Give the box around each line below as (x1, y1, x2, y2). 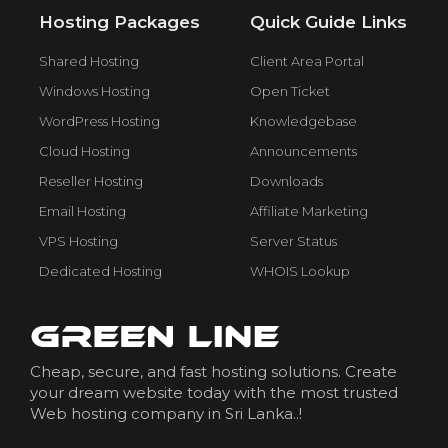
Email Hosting (39, 203, 126, 220)
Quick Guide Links (250, 12, 407, 33)
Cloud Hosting (39, 143, 130, 160)
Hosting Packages (39, 12, 200, 33)
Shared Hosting (39, 53, 139, 70)
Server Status (250, 233, 337, 250)
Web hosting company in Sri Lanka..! (30, 404, 302, 424)
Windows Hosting (39, 83, 150, 100)
